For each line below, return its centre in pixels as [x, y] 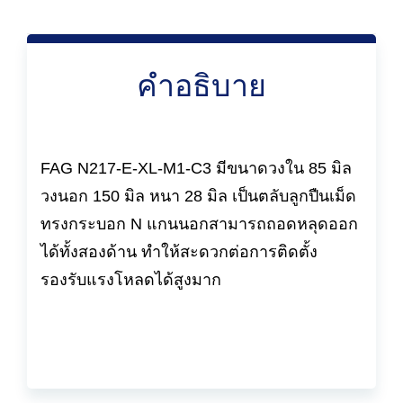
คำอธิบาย [201, 85]
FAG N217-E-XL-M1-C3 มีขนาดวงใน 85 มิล [196, 168]
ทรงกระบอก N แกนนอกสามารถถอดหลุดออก [199, 224]
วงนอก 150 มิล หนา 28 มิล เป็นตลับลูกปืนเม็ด [198, 196]
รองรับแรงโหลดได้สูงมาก [131, 279]
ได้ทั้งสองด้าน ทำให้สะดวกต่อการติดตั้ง [179, 251]
